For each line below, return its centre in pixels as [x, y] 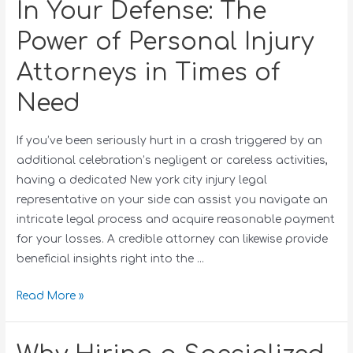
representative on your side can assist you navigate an [173, 199]
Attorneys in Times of [149, 72]
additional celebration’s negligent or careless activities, [173, 160]
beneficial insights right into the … [111, 258]
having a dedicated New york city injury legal [142, 180]
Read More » [50, 295]
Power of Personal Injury [165, 42]
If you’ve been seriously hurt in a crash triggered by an [170, 140]
